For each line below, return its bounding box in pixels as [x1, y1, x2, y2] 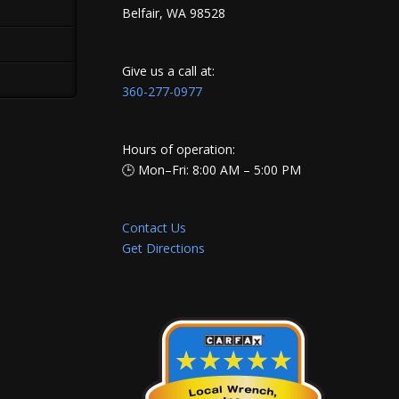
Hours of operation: [122, 141, 236, 159]
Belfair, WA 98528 [122, 4, 226, 22]
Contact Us [122, 219, 187, 237]
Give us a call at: [122, 62, 216, 80]
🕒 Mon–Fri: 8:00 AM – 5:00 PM [122, 161, 302, 179]
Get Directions [122, 240, 206, 257]
